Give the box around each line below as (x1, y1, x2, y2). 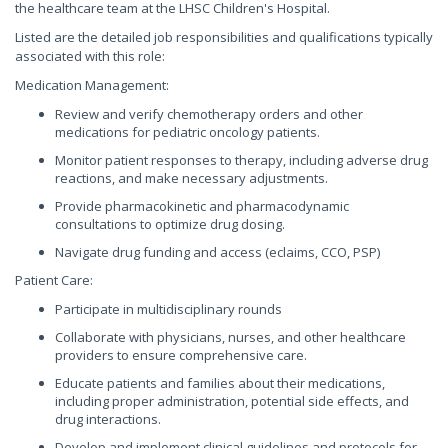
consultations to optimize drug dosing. (55, 215, 285, 233)
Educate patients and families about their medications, (55, 374, 385, 392)
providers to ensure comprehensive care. (55, 346, 307, 364)
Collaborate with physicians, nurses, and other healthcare (55, 328, 406, 346)
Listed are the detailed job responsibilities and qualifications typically (15, 28, 433, 46)
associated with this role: (15, 47, 165, 65)
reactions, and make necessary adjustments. (55, 169, 328, 187)
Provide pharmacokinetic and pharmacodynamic (55, 197, 349, 215)
